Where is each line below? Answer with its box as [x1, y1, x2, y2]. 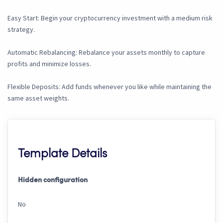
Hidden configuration [18, 177, 88, 184]
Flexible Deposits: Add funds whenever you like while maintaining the [7, 82, 212, 92]
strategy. [7, 25, 35, 34]
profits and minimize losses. [7, 59, 91, 69]
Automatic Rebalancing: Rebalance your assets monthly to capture [7, 48, 205, 57]
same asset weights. [7, 94, 69, 103]
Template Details [18, 148, 107, 161]
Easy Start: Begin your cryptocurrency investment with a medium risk [7, 13, 213, 23]
